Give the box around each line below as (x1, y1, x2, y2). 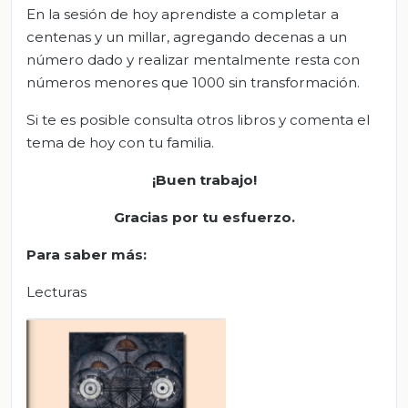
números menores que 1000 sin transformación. (26, 74, 360, 92)
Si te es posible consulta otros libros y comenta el (26, 111, 370, 129)
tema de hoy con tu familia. (26, 134, 214, 152)
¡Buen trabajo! (151, 171, 257, 189)
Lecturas (26, 283, 87, 301)
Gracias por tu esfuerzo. (113, 209, 295, 227)
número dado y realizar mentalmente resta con (26, 51, 360, 69)
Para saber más (26, 246, 143, 264)
